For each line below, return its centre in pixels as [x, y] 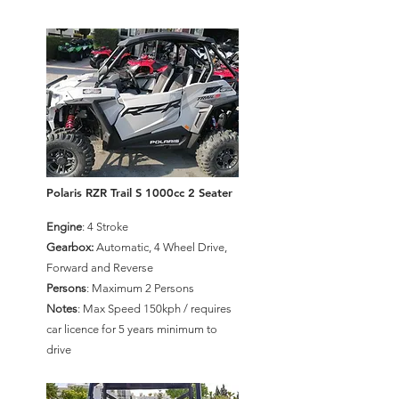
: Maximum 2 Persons [140, 288]
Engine [64, 227]
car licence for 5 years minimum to [132, 329]
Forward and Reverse [100, 268]
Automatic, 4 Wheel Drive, [160, 247]
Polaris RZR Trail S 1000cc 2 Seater [139, 192]
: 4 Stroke [105, 227]
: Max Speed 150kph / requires [155, 309]
